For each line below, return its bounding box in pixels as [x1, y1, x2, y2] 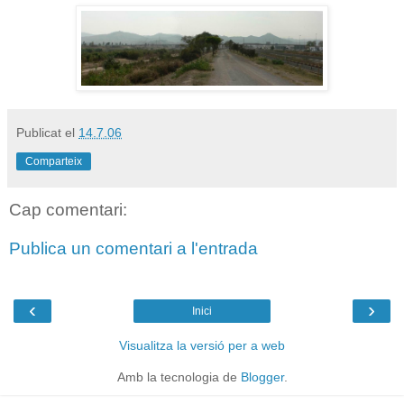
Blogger [240, 369, 284, 384]
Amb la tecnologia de [116, 369, 241, 384]
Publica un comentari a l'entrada [9, 239, 258, 259]
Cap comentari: [9, 199, 127, 219]
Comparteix [25, 154, 82, 168]
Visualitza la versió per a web [119, 337, 285, 353]
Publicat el [16, 124, 78, 140]
